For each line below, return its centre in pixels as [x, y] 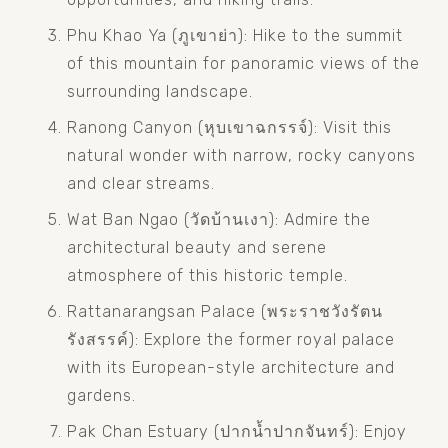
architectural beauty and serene [196, 247]
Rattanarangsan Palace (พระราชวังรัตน [224, 311]
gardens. [101, 395]
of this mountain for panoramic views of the [243, 63]
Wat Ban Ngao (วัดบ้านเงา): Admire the [218, 219]
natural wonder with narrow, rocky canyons [241, 155]
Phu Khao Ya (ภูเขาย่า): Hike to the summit [235, 35]
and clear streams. [141, 183]
